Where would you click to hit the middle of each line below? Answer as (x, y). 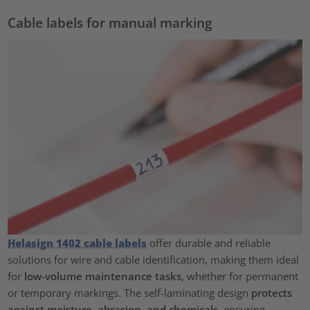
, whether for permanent (240, 276)
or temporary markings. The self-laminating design (130, 292)
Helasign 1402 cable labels (77, 243)
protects (272, 292)
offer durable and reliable (209, 243)
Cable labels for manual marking (110, 22)
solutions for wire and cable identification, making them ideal (154, 259)
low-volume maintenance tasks (103, 276)
